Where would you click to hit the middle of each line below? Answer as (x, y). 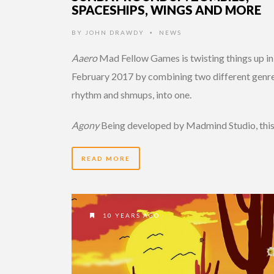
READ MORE (106, 158)
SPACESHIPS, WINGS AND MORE (166, 9)
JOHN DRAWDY (115, 32)
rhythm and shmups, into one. (131, 94)
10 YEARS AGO (130, 215)
